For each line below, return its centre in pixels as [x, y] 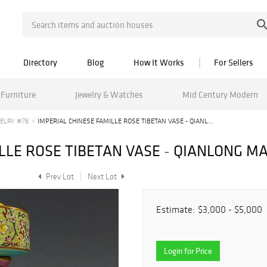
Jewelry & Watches [109, 94]
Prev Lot [59, 177]
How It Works [159, 62]
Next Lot [103, 177]
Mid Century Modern [220, 94]
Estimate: [176, 209]
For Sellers [234, 62]
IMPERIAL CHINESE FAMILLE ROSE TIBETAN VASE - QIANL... [125, 121]
